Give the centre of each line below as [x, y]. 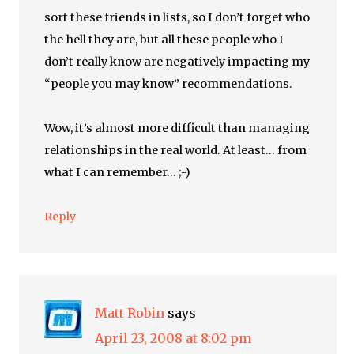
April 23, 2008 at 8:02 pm [173, 338]
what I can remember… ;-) [118, 172]
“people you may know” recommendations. [169, 84]
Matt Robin [130, 313]
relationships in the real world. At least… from [176, 150]
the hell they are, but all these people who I [164, 40]
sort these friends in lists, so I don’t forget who [177, 17]
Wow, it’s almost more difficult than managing [177, 128]
